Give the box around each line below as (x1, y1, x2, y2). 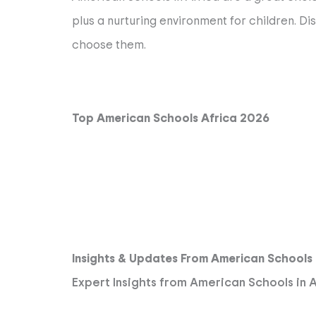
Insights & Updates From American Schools (72, 253, 312, 265)
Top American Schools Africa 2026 (72, 112, 269, 125)
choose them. (72, 39, 146, 51)
